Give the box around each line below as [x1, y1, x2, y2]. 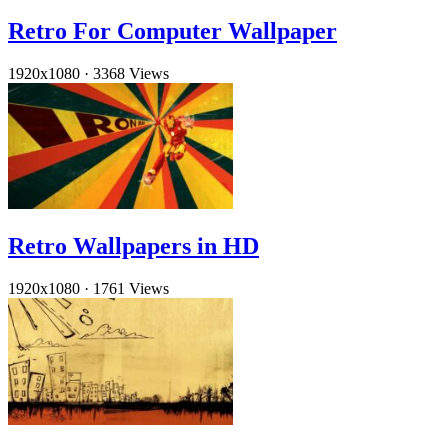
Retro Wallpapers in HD [8, 233, 259, 260]
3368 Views [93, 65, 169, 83]
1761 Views [93, 280, 169, 298]
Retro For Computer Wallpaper [8, 18, 337, 45]
